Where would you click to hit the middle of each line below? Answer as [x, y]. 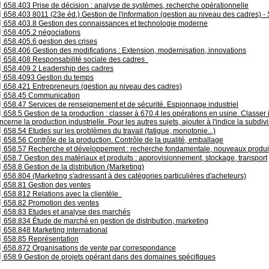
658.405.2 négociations [41, 32]
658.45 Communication [41, 95]
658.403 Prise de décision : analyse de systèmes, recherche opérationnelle [125, 5]
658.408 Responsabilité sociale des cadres [75, 59]
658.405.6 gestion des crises [50, 41]
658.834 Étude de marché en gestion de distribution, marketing [105, 221]
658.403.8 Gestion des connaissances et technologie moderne [105, 23]
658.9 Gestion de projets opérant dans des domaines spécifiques [109, 257]
